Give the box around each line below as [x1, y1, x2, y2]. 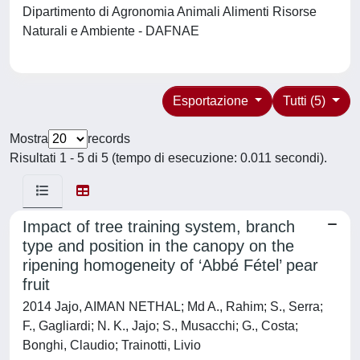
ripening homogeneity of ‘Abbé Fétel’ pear [22, 256, 318, 274]
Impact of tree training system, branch [22, 218, 295, 235]
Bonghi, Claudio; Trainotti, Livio [22, 338, 201, 352]
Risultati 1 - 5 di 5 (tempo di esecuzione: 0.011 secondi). [10, 151, 327, 165]
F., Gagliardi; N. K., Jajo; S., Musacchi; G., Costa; [22, 319, 298, 333]
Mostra [10, 132, 48, 145]
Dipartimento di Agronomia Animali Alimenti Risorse [22, 5, 317, 18]
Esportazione [172, 94, 252, 108]
